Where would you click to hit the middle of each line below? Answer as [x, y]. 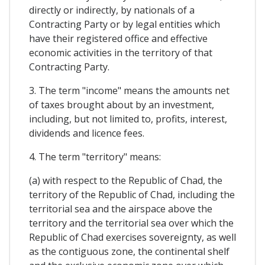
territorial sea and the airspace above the [121, 209]
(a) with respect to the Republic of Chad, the [126, 181]
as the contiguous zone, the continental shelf [129, 252]
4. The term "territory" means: [95, 157]
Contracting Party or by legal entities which [125, 25]
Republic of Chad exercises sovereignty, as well [132, 237]
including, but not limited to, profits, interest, [128, 119]
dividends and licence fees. [87, 133]
